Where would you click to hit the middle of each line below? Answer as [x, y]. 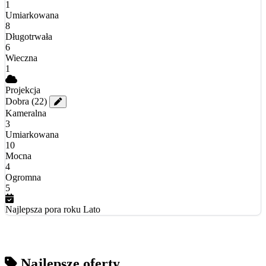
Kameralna [26, 113]
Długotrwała [29, 36]
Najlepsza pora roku [43, 209]
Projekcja [23, 90]
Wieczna [21, 58]
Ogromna [23, 177]
